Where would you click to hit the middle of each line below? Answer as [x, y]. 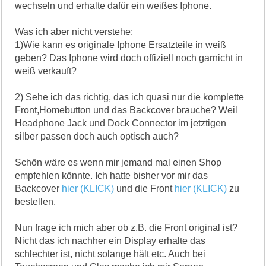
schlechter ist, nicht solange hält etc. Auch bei [110, 254]
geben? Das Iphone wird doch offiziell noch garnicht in [129, 58]
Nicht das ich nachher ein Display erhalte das [110, 240]
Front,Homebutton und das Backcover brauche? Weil [126, 110]
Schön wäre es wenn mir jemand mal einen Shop [118, 162]
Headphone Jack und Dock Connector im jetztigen [121, 123]
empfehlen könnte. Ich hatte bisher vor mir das [112, 175]
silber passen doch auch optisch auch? [97, 136]
